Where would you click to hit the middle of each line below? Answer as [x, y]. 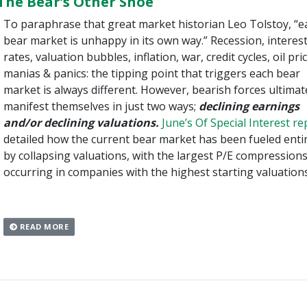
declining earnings [249, 107]
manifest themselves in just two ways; [101, 107]
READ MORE [43, 226]
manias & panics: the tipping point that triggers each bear [151, 74]
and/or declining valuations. [81, 123]
